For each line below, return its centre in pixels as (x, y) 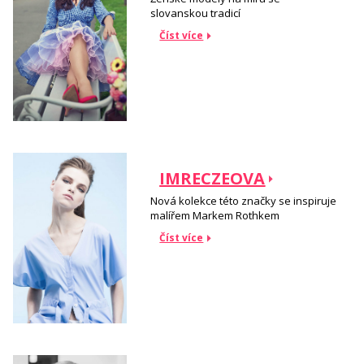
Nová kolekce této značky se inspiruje (244, 200)
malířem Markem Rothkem (215, 215)
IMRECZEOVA (212, 179)
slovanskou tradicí (196, 13)
